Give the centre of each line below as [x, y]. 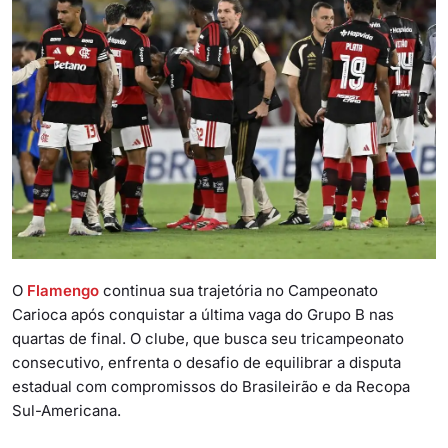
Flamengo [63, 290]
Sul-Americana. [66, 410]
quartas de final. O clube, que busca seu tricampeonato [208, 338]
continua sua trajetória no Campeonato [238, 290]
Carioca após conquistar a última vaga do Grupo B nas [203, 314]
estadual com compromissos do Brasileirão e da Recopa [211, 386]
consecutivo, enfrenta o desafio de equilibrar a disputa [206, 362]
